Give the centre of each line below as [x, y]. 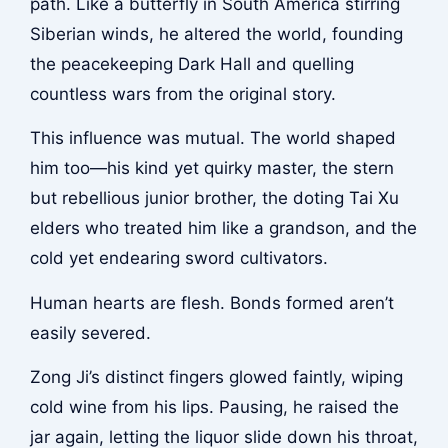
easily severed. [90, 332]
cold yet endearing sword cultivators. [178, 258]
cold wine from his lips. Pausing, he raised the [214, 407]
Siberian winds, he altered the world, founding [216, 33]
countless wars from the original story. [182, 93]
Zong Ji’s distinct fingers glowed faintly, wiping [216, 377]
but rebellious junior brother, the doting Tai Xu [214, 198]
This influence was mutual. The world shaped [212, 138]
